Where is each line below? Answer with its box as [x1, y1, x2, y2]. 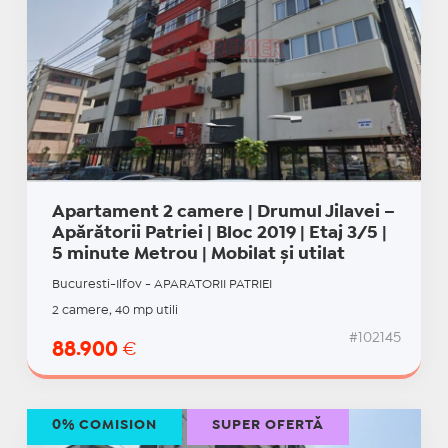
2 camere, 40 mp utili [51, 305, 178, 317]
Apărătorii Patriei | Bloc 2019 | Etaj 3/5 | [51, 226, 387, 242]
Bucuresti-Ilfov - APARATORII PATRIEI [51, 279, 272, 291]
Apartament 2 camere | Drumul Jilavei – [51, 205, 395, 221]
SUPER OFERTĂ [211, 419, 324, 432]
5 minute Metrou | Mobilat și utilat [51, 247, 345, 263]
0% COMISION [51, 419, 157, 432]
